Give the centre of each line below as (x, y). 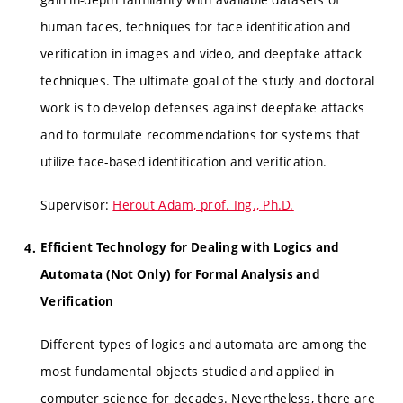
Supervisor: (77, 204)
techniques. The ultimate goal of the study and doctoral (208, 81)
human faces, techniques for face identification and (196, 27)
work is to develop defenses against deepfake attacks (203, 108)
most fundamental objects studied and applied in (188, 371)
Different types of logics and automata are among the (204, 344)
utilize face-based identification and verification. (184, 162)
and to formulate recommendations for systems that (201, 135)
